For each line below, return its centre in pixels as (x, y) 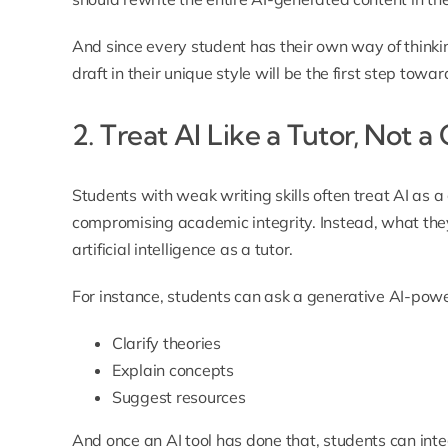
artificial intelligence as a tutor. (182, 249)
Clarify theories (166, 343)
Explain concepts (172, 370)
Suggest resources (178, 397)
